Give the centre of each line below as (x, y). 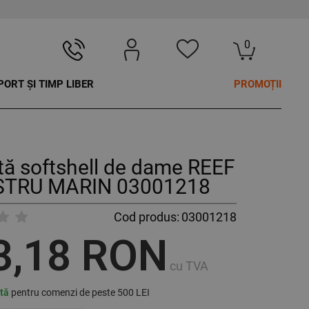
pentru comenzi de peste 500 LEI (79, 293)
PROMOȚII (257, 84)
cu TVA (189, 266)
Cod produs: (146, 217)
